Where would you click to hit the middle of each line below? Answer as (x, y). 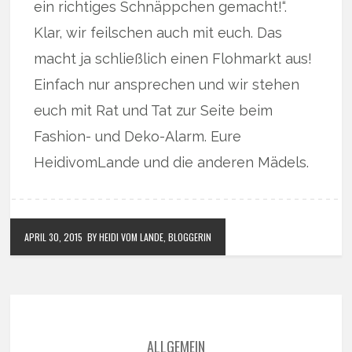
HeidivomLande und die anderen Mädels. (172, 162)
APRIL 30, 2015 (54, 237)
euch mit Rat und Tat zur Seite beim (154, 110)
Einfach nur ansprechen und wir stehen (167, 84)
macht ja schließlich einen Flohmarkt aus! (173, 59)
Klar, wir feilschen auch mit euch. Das (158, 33)
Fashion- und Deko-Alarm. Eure (138, 136)
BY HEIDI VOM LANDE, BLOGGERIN (150, 237)
